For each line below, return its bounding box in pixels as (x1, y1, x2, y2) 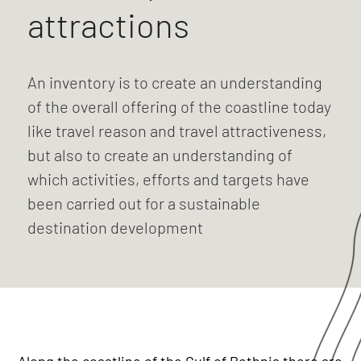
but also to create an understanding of (27, 145, 293, 164)
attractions (27, 4, 189, 44)
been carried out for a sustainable (27, 193, 260, 213)
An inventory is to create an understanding (27, 73, 322, 92)
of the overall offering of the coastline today (27, 97, 331, 116)
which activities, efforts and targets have (27, 169, 309, 189)
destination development (27, 218, 203, 237)
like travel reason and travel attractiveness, (27, 121, 326, 140)
